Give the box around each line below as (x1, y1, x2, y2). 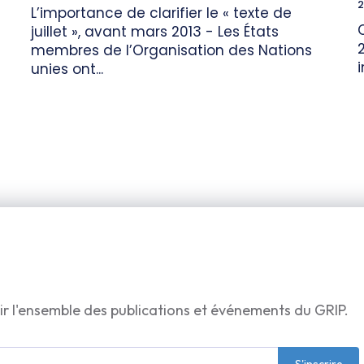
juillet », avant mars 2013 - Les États (31, 22, 279, 42)
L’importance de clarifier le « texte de (31, 3, 292, 24)
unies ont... (31, 59, 103, 80)
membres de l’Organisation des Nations (31, 41, 312, 61)
